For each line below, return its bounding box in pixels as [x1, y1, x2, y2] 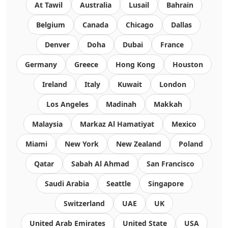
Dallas [171, 20, 192, 30]
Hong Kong [116, 60, 155, 69]
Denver [44, 40, 70, 49]
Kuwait [117, 79, 142, 89]
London [159, 79, 186, 89]
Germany [25, 60, 57, 69]
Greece [74, 60, 98, 69]
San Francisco [146, 159, 194, 168]
